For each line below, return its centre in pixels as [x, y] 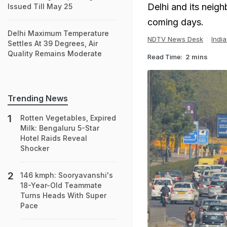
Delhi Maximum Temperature [58, 33]
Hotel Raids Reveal [54, 138]
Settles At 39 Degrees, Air [53, 43]
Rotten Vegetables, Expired [68, 118]
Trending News [38, 98]
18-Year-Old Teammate [61, 185]
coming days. [176, 22]
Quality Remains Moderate [55, 53]
